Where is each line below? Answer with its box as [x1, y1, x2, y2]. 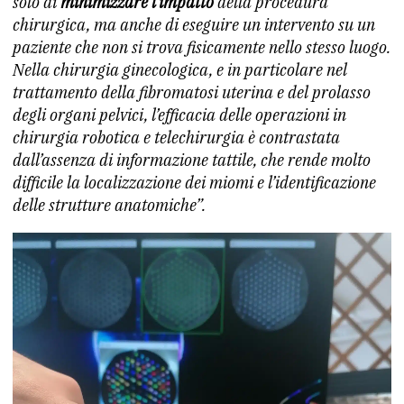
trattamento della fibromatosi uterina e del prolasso [13, 82, 371, 103]
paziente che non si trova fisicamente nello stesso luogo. [13, 37, 390, 58]
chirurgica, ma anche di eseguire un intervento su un [13, 14, 375, 35]
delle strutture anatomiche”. [13, 195, 206, 216]
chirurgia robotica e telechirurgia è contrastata [13, 127, 340, 148]
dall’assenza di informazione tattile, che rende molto [13, 150, 371, 170]
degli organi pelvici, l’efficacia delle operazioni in [13, 105, 346, 125]
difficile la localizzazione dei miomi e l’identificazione [13, 172, 376, 193]
